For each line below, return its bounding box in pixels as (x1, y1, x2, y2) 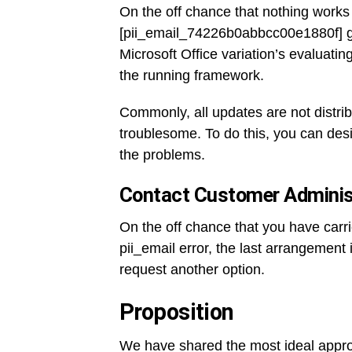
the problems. (119, 147, 205, 163)
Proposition (119, 299, 234, 325)
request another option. (119, 262, 265, 277)
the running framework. (119, 68, 264, 83)
